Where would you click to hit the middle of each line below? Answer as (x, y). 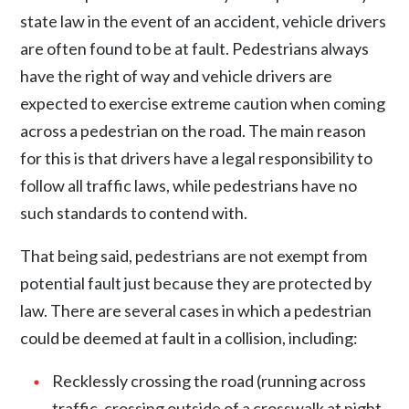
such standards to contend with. (134, 213)
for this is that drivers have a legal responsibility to (197, 158)
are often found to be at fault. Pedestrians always (195, 49)
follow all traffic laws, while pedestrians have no (189, 186)
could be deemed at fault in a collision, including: (189, 338)
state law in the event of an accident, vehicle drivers (204, 21)
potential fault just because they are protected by (196, 283)
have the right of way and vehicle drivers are (177, 76)
